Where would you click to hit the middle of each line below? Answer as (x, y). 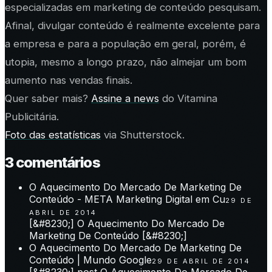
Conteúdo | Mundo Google (90, 260)
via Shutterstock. (143, 134)
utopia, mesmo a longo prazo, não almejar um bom (126, 62)
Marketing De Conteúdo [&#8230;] (108, 235)
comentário (53, 162)
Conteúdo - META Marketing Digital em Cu (127, 199)
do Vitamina (188, 98)
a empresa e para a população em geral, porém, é (125, 43)
